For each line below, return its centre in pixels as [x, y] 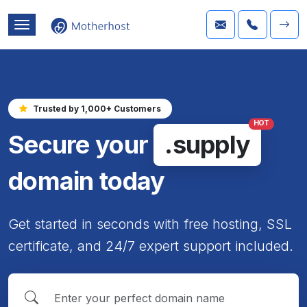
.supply [208, 144]
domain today [87, 181]
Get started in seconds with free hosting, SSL [150, 224]
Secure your [78, 144]
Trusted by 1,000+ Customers [97, 108]
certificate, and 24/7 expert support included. [151, 246]
